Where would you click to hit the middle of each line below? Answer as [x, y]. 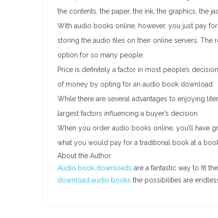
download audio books [94, 180]
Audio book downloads [95, 168]
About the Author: [85, 156]
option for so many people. [101, 55]
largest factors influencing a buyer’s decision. [128, 113]
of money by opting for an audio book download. [136, 84]
